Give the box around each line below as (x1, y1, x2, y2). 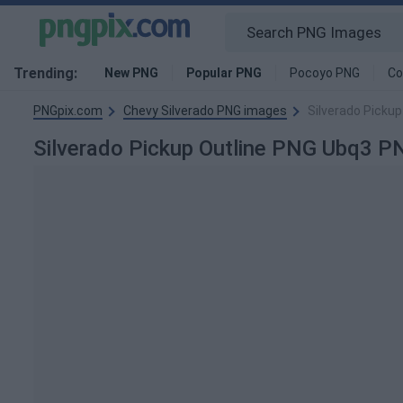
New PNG (104, 66, 158, 80)
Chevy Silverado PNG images (123, 103, 287, 118)
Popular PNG (186, 66, 262, 80)
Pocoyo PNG (290, 66, 360, 80)
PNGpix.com (33, 103, 103, 118)
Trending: (13, 65, 77, 82)
